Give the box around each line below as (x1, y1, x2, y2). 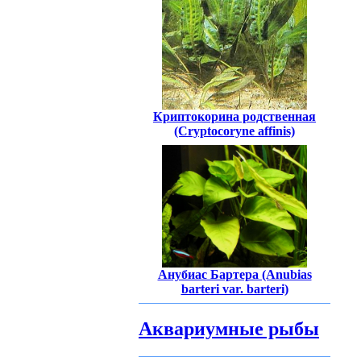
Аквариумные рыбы (139, 318, 319, 339)
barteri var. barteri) (180, 282, 288, 297)
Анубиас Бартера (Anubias (157, 268, 312, 282)
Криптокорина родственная (153, 110, 316, 124)
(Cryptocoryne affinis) (174, 124, 295, 139)
